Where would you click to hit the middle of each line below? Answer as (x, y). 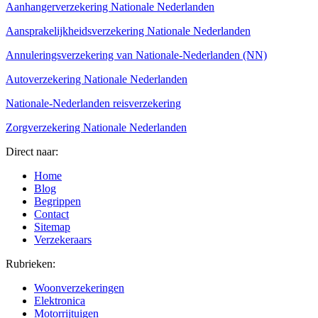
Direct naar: (32, 152)
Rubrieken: (31, 264)
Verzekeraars (63, 240)
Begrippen (57, 202)
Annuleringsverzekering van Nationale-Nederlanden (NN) (136, 55)
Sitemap (52, 227)
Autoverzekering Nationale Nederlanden (97, 79)
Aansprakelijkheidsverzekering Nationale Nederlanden (128, 31)
